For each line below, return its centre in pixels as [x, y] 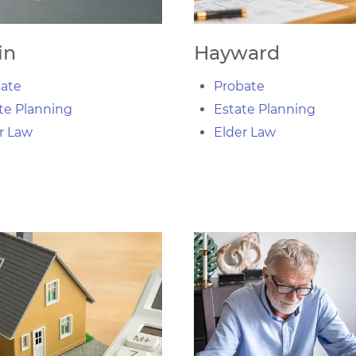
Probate [239, 86]
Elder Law [245, 132]
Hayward [237, 53]
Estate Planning [265, 109]
